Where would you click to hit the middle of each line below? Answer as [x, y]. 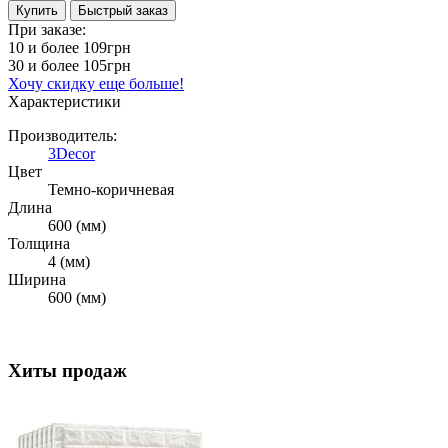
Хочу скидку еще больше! [96, 84]
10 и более [45, 48]
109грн [107, 48]
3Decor [71, 154]
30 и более [45, 66]
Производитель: [62, 136]
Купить [37, 11]
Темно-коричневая [111, 190]
